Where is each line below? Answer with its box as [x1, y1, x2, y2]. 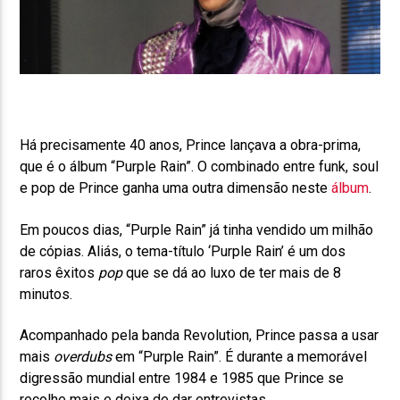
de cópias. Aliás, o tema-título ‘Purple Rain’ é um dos [20, 242, 346, 260]
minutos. [20, 285, 73, 303]
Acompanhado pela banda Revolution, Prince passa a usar [20, 327, 379, 345]
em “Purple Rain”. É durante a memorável [112, 348, 368, 366]
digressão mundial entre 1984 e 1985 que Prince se [20, 370, 345, 387]
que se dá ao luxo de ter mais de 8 [122, 263, 342, 281]
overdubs [54, 348, 112, 366]
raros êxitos [20, 263, 99, 281]
